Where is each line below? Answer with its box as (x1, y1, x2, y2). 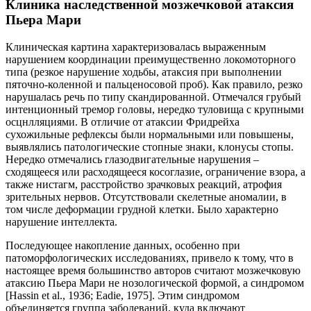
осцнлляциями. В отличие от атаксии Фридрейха (6, 115, 239, 128)
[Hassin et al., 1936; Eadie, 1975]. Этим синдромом (6, 289, 239, 301)
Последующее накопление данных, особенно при (6, 239, 240, 251)
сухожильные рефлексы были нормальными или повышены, (6, 128, 294, 140)
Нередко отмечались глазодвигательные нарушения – (6, 153, 259, 165)
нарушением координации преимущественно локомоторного (6, 53, 296, 65)
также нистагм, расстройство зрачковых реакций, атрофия (6, 178, 282, 190)
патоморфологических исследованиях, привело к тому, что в (6, 251, 294, 264)
